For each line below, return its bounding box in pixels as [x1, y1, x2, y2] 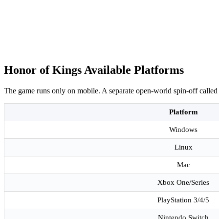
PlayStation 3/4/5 [157, 196, 209, 204]
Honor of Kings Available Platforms [4, 64, 184, 77]
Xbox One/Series [157, 178, 209, 187]
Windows [169, 126, 197, 134]
